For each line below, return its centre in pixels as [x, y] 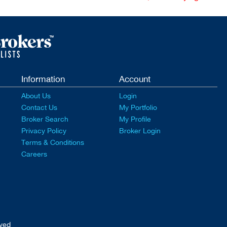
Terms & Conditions [52, 143]
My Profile [135, 119]
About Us [36, 96]
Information [43, 79]
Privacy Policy [44, 131]
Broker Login [140, 131]
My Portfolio [138, 108]
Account [135, 79]
